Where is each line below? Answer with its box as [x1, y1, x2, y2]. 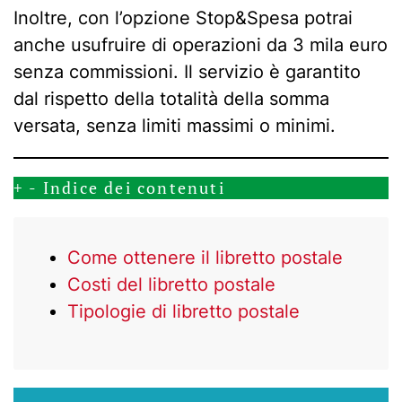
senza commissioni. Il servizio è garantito [13, 60, 361, 83]
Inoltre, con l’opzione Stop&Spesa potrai [13, 6, 353, 29]
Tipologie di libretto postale [67, 300, 300, 322]
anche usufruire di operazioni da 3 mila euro [13, 33, 388, 56]
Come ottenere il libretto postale [67, 246, 343, 268]
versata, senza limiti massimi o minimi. [13, 114, 336, 136]
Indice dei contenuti [42, 176, 225, 198]
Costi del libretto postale [67, 273, 275, 295]
